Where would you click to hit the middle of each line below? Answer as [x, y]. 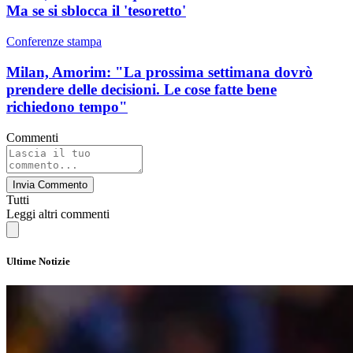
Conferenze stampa [54, 42]
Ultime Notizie [38, 261]
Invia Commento [50, 184]
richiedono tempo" [67, 106]
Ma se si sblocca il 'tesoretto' [96, 11]
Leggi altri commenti [58, 214]
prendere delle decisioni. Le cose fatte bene [141, 89]
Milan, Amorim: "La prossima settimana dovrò [160, 72]
